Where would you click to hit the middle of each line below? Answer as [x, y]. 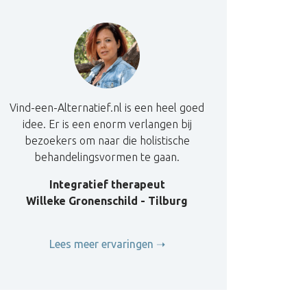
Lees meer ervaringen [101, 244]
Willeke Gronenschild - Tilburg [107, 201]
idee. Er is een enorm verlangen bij [107, 124]
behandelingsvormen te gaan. [107, 157]
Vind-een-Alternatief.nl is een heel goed [107, 108]
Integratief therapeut [107, 184]
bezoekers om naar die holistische [107, 140]
